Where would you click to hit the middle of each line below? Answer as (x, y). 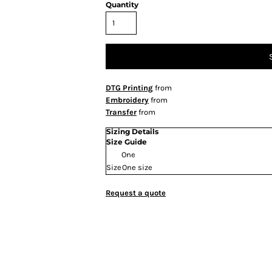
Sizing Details (132, 131)
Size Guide (127, 142)
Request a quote (136, 193)
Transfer (121, 112)
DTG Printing (129, 88)
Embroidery (127, 100)
